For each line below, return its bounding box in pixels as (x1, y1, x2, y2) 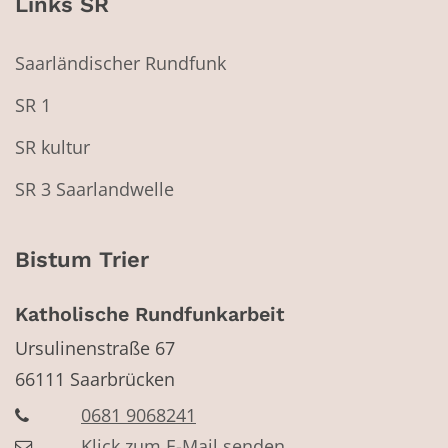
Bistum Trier (15, 247, 149, 273)
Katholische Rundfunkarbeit (15, 303, 285, 327)
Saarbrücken (70, 366, 175, 391)
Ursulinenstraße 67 (15, 335, 175, 360)
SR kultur (15, 135, 90, 160)
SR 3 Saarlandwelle (15, 177, 174, 202)
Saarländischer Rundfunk (15, 51, 226, 76)
